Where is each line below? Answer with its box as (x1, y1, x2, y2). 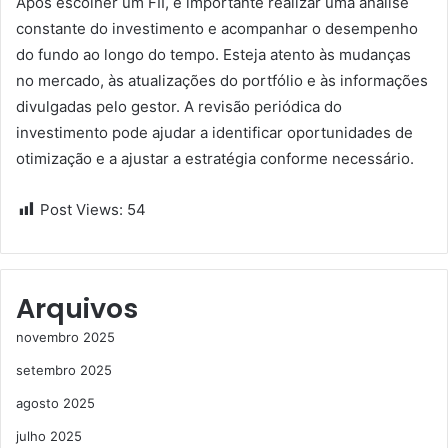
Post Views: (40, 200, 123, 219)
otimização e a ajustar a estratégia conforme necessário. (16, 149, 414, 168)
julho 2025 (16, 428, 82, 444)
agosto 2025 (16, 395, 95, 411)
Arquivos (16, 290, 138, 327)
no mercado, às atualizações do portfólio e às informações (16, 71, 428, 90)
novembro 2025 (16, 329, 115, 345)
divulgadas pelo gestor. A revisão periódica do (16, 97, 342, 116)
